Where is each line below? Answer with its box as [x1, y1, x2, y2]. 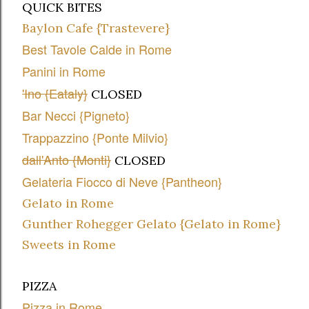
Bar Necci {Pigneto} [22, 106, 130, 124]
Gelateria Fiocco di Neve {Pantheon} [22, 172, 222, 190]
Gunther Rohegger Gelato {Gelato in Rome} [22, 216, 281, 232]
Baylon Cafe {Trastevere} [22, 20, 170, 36]
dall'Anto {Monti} [22, 150, 111, 168]
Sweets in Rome [22, 237, 116, 252]
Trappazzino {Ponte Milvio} [22, 128, 168, 146]
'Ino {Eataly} [22, 84, 88, 102]
